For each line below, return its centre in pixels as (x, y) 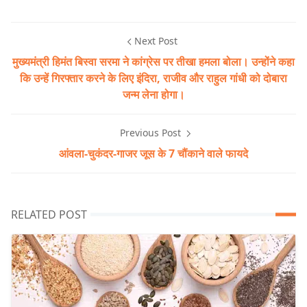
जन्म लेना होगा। (153, 95)
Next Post (156, 41)
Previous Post (151, 133)
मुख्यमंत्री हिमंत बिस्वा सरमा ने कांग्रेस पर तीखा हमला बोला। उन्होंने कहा (153, 62)
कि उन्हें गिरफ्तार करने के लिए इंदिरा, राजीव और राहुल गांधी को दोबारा (153, 78)
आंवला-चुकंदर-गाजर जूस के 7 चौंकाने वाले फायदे (153, 154)
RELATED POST (49, 215)
